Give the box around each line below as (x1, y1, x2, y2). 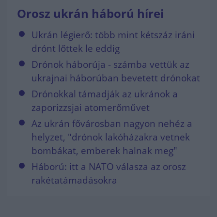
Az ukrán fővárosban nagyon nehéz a (31, 117, 192, 130)
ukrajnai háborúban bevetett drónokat (31, 72, 200, 84)
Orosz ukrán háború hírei (17, 5, 164, 21)
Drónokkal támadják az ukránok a (31, 88, 178, 100)
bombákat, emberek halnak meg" (31, 144, 177, 157)
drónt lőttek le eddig (31, 42, 120, 55)
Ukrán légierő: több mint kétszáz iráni (31, 29, 195, 41)
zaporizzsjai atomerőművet (31, 101, 150, 114)
